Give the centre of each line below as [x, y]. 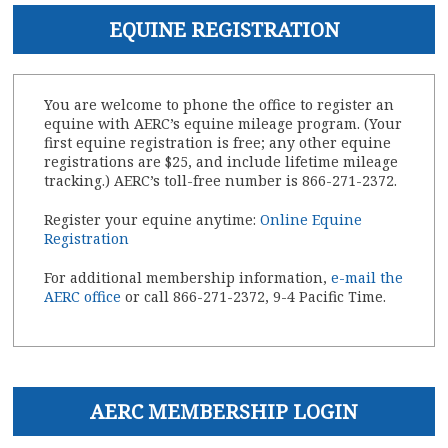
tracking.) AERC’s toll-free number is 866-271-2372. [221, 181]
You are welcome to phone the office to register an [219, 105]
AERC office [83, 297]
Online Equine [311, 220]
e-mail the [367, 278]
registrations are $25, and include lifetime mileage [221, 162]
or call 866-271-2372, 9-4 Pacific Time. [254, 297]
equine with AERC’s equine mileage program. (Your [223, 124]
